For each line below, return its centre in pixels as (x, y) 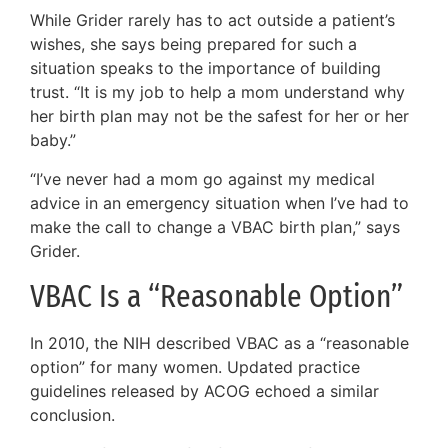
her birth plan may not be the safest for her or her (219, 116)
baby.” (53, 140)
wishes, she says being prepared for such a (193, 44)
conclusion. (72, 415)
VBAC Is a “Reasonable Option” (216, 296)
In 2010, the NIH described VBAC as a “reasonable (219, 343)
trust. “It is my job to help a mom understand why (217, 92)
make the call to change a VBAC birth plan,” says (215, 226)
